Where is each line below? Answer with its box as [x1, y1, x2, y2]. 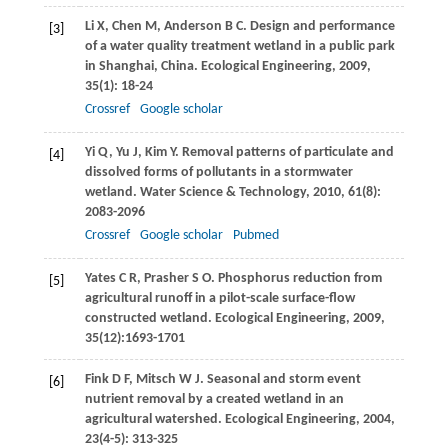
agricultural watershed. [84, 412, 225, 428]
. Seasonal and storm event [199, 372, 361, 388]
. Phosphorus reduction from [210, 271, 382, 287]
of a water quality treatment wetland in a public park [84, 39, 395, 55]
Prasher [143, 271, 189, 287]
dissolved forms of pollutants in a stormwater [84, 165, 353, 181]
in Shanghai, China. [84, 59, 201, 75]
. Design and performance [242, 19, 395, 35]
